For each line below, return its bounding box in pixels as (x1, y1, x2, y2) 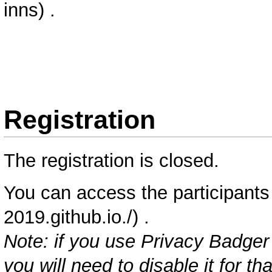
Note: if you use (4, 230, 141, 252)
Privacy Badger (141, 230, 270, 252)
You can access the (4, 182, 174, 203)
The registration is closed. (4, 150, 220, 172)
